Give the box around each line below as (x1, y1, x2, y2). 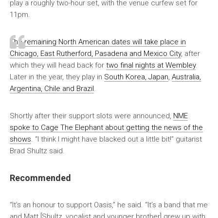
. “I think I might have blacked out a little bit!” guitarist (31, 134, 202, 144)
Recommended (10, 172, 71, 183)
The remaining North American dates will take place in (10, 37, 186, 46)
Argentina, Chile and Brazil (10, 84, 94, 93)
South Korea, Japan (104, 72, 168, 81)
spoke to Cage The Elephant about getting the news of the (10, 123, 203, 132)
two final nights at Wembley (106, 60, 196, 70)
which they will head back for (10, 60, 106, 70)
